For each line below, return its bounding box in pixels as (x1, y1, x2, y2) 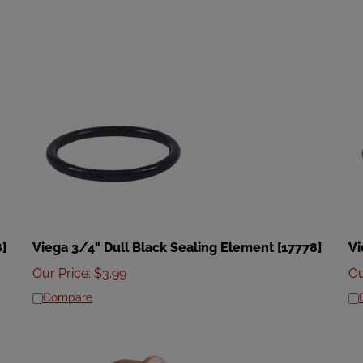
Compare (43, 284, 92, 297)
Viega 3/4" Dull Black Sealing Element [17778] (32, 233, 322, 248)
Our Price (32, 258, 88, 274)
